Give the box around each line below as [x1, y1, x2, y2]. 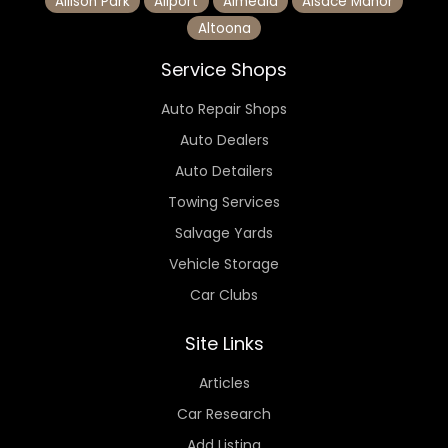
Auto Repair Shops [161, 98, 287, 119]
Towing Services [168, 191, 280, 212]
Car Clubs [190, 284, 258, 305]
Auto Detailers [175, 160, 273, 181]
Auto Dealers [179, 129, 269, 150]
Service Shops [161, 56, 287, 82]
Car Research [177, 403, 271, 424]
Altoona [197, 18, 251, 38]
